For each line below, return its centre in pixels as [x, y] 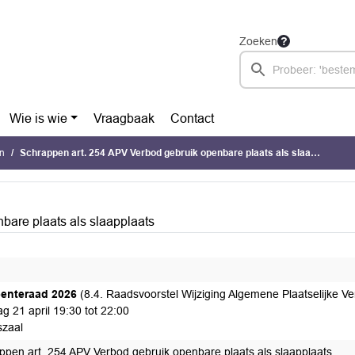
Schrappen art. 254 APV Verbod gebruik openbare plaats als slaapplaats [165, 153]
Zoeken [258, 41]
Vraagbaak [124, 118]
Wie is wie [38, 118]
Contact [193, 118]
